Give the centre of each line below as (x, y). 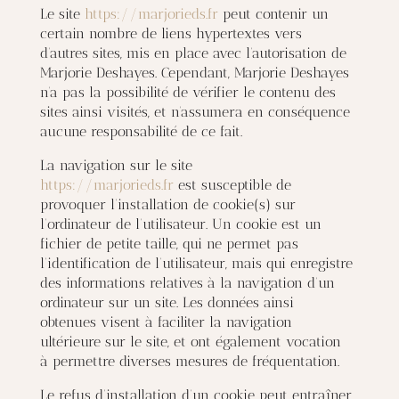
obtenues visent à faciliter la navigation (166, 322)
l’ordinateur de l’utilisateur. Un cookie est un (180, 224)
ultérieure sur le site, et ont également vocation (190, 342)
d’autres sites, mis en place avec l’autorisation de (193, 53)
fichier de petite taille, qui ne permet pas (169, 244)
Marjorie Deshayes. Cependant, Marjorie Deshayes (194, 73)
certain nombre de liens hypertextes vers (171, 33)
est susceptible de (232, 185)
